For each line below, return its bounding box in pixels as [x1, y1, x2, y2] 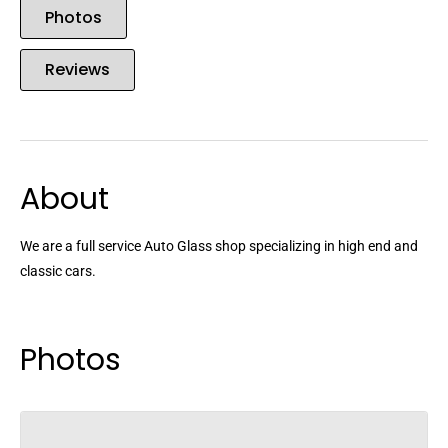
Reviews [45, 58, 110, 82]
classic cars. [20, 263, 96, 280]
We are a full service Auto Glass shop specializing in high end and [20, 238, 418, 255]
